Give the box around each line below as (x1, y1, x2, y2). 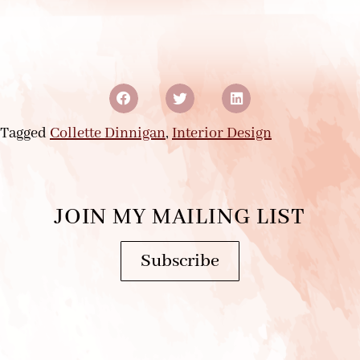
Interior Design (172, 123, 272, 143)
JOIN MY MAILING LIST (54, 202, 306, 231)
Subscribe (141, 249, 219, 272)
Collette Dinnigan (50, 123, 166, 143)
